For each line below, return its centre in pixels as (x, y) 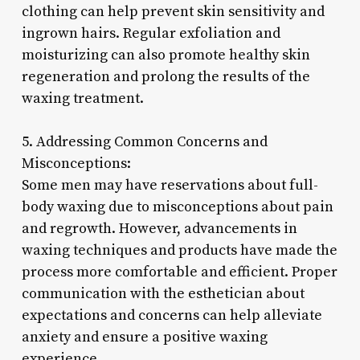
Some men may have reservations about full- (170, 185)
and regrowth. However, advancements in (159, 228)
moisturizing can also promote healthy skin (166, 55)
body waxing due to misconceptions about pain (177, 207)
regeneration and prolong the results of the (166, 76)
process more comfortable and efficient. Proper (179, 272)
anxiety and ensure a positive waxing (144, 337)
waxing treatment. (82, 98)
